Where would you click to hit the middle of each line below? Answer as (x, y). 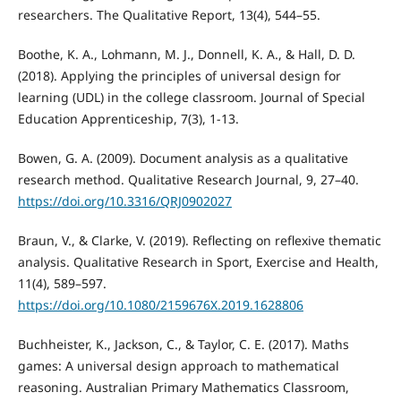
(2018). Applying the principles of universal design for (179, 76)
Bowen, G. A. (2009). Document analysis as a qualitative (183, 158)
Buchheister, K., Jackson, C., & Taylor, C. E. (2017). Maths (183, 345)
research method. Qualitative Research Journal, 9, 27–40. (188, 180)
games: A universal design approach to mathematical (178, 366)
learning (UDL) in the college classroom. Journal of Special (191, 98)
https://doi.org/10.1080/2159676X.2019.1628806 (160, 305)
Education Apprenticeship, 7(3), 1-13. (128, 119)
